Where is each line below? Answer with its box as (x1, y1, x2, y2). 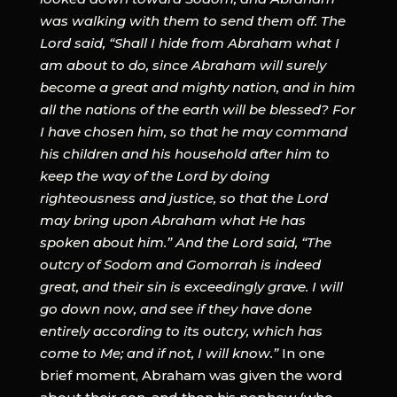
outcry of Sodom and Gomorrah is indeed (39, 255, 321, 273)
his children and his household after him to (39, 144, 330, 162)
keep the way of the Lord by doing (39, 167, 269, 184)
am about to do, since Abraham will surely (39, 56, 326, 74)
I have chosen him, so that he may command (39, 122, 347, 140)
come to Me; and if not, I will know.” (39, 344, 282, 362)
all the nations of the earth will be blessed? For (39, 100, 355, 118)
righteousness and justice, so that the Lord (39, 189, 328, 206)
